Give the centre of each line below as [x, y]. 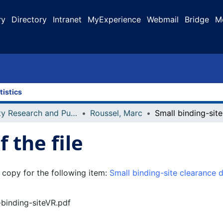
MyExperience [114, 19]
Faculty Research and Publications [74, 113]
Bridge [197, 19]
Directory [29, 19]
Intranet [67, 19]
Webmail [163, 19]
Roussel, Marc [116, 113]
